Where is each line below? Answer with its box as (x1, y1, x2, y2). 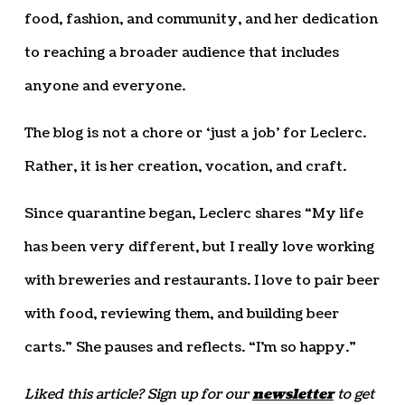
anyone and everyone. (24, 76, 185, 96)
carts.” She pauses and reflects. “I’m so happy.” (24, 337, 356, 357)
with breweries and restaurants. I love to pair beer (24, 270, 380, 290)
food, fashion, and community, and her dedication (24, 9, 378, 29)
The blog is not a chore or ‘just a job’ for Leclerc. (24, 123, 366, 143)
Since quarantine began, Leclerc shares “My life (24, 203, 363, 223)
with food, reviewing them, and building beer (24, 304, 339, 324)
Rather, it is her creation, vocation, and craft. (24, 156, 346, 176)
